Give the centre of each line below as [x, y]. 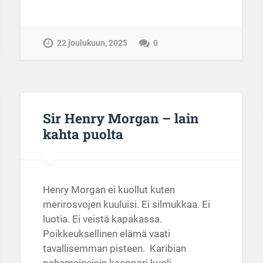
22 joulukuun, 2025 [92, 43]
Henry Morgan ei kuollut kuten [109, 190]
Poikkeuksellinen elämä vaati [106, 234]
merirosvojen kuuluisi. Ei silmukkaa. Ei [126, 205]
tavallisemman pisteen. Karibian [114, 249]
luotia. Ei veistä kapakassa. [102, 219]
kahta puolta [83, 134]
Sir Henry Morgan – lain [120, 118]
